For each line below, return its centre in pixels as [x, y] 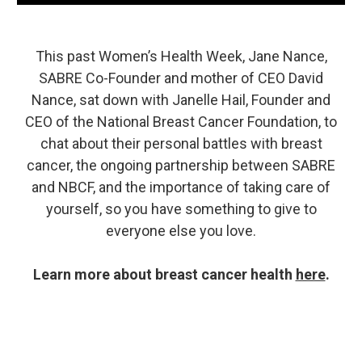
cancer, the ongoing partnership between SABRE [181, 166]
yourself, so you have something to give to [181, 209]
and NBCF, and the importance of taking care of [181, 187]
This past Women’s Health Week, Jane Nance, [181, 57]
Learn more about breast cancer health [164, 275]
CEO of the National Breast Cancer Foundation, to [181, 122]
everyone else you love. [181, 231]
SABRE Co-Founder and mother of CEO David [181, 78]
